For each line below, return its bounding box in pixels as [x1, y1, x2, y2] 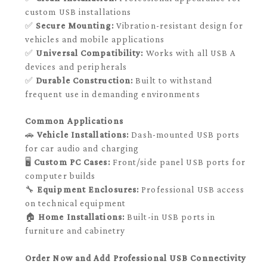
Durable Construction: [36, 75, 133, 85]
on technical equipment [24, 198, 126, 209]
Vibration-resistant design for [113, 20, 243, 30]
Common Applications [24, 116, 123, 126]
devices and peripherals [24, 61, 128, 72]
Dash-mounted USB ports [129, 130, 240, 140]
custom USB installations [24, 7, 132, 17]
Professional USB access [139, 185, 245, 195]
